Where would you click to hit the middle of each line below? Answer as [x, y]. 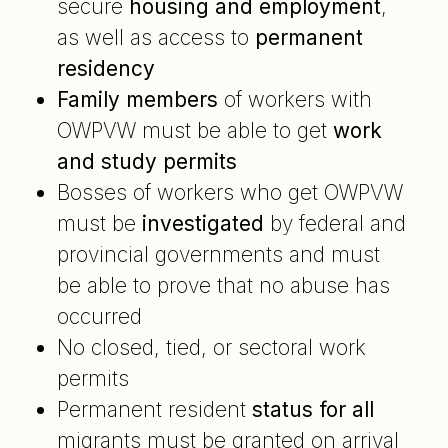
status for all [312, 409]
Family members [140, 99]
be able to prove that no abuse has [223, 285]
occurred [99, 316]
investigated [202, 223]
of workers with [297, 99]
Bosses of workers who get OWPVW [229, 192]
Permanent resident [154, 409]
